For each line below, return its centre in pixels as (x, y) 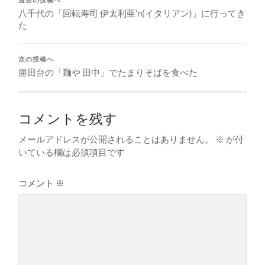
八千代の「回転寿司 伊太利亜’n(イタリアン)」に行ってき (132, 13)
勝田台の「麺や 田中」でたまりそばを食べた (108, 72)
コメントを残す (68, 118)
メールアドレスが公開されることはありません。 (116, 139)
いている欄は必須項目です (72, 152)
